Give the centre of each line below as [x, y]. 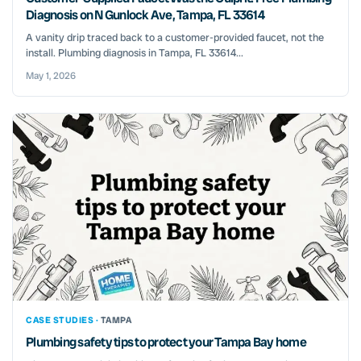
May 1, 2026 [51, 76]
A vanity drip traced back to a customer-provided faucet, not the [175, 38]
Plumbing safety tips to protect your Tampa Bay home [166, 342]
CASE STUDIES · [63, 320]
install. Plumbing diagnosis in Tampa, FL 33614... [135, 53]
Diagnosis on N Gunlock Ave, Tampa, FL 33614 [145, 15]
